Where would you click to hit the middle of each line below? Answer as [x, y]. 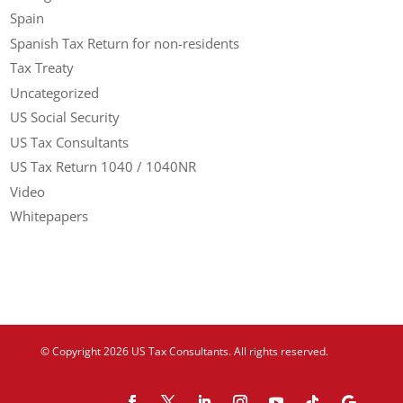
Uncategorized [55, 92]
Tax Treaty [42, 68]
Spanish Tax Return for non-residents [125, 43]
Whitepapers [49, 216]
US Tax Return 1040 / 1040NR [103, 167]
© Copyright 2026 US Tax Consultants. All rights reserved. [184, 351]
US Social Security [65, 117]
